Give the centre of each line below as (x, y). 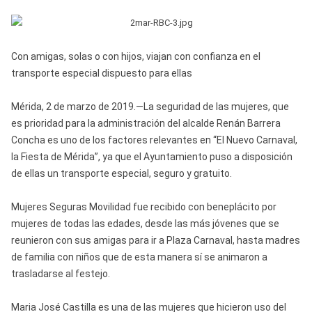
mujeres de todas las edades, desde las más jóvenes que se (145, 223)
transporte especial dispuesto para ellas (101, 73)
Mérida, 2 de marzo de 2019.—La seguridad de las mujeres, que (150, 106)
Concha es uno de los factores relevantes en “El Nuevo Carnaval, (154, 140)
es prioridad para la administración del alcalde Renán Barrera (146, 123)
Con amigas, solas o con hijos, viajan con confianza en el (135, 56)
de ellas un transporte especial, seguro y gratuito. (121, 173)
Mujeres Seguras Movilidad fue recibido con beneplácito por (143, 206)
